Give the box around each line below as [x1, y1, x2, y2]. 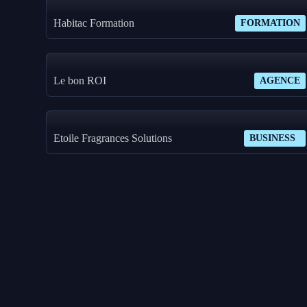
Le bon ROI [53, 75, 107, 87]
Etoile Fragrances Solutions [53, 132, 173, 145]
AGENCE [260, 75, 301, 86]
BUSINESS [249, 133, 296, 144]
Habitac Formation [53, 17, 135, 29]
